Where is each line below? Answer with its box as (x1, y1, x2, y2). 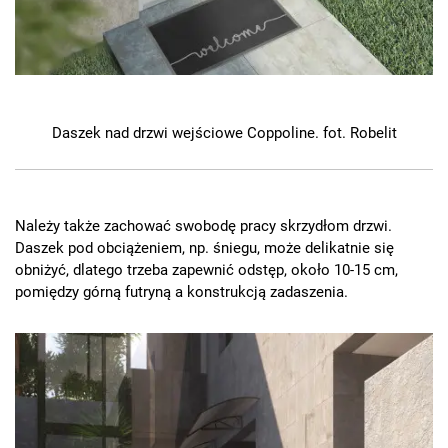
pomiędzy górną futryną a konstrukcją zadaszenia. (15, 283, 348, 302)
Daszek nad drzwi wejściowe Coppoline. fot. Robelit (51, 124, 397, 143)
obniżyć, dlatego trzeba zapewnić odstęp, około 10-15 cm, (15, 261, 398, 280)
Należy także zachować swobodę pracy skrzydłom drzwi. (15, 217, 392, 236)
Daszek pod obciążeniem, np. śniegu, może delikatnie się (15, 239, 394, 258)
